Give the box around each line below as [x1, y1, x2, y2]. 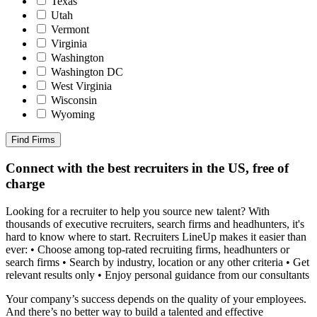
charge [6, 176, 45, 192]
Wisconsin [51, 94, 97, 107]
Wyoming [51, 108, 95, 121]
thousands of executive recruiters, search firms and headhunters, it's [6, 217, 304, 230]
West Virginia [51, 80, 112, 93]
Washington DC [51, 66, 123, 79]
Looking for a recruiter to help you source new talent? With [6, 204, 270, 217]
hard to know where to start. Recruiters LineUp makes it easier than [6, 230, 306, 243]
